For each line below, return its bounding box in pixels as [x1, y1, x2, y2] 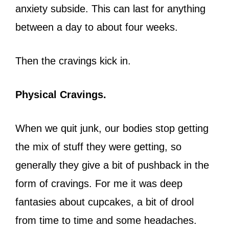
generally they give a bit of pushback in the [15, 159, 209, 171]
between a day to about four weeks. [15, 21, 181, 33]
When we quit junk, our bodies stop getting [15, 122, 209, 134]
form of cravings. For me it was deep [15, 177, 182, 189]
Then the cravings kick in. [15, 55, 134, 66]
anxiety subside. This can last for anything [15, 3, 205, 14]
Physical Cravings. [15, 88, 106, 100]
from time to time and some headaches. [15, 214, 197, 226]
